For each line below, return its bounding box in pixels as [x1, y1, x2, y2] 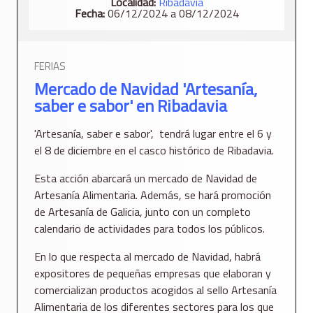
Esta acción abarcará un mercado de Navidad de [34, 170, 257, 187]
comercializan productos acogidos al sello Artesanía [34, 282, 277, 299]
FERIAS [34, 58, 66, 75]
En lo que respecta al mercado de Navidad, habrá [34, 248, 261, 265]
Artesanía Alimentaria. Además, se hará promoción [34, 187, 271, 204]
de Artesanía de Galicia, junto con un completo [34, 203, 251, 221]
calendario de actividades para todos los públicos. [34, 220, 265, 238]
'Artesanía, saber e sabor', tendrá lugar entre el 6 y [34, 125, 272, 143]
